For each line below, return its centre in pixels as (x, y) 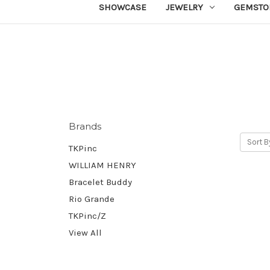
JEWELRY (184, 7)
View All (85, 232)
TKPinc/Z (87, 215)
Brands (85, 126)
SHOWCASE (122, 7)
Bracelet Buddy (100, 182)
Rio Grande (92, 199)
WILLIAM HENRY (102, 165)
